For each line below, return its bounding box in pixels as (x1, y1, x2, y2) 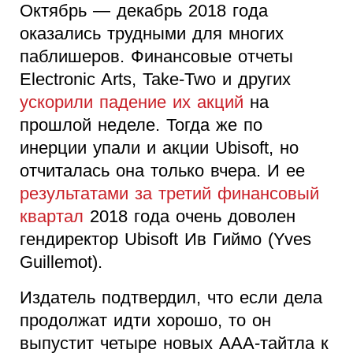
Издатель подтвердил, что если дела (20, 287, 322, 307)
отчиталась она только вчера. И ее (20, 160, 305, 180)
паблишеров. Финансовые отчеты (20, 46, 293, 66)
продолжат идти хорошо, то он (20, 310, 271, 330)
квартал (20, 206, 84, 226)
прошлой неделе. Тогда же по (20, 114, 262, 135)
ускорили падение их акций (20, 91, 243, 112)
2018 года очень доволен (84, 206, 295, 226)
